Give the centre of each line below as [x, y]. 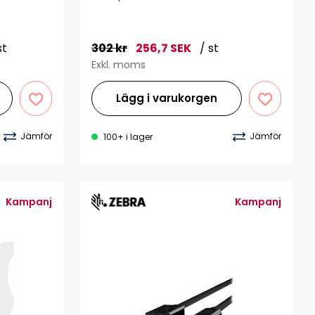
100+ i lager [128, 136]
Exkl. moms [118, 64]
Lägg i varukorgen [167, 98]
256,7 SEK [163, 48]
